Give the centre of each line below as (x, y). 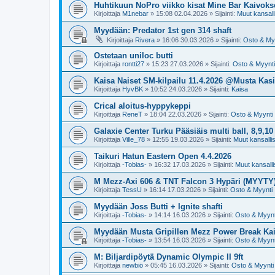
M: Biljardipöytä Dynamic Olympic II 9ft (168, 257)
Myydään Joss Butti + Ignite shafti (158, 206)
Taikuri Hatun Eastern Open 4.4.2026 (163, 156)
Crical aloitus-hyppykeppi (142, 106)
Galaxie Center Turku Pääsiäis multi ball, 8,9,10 (184, 131)
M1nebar (135, 13)
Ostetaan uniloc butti (134, 55)
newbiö (133, 265)
